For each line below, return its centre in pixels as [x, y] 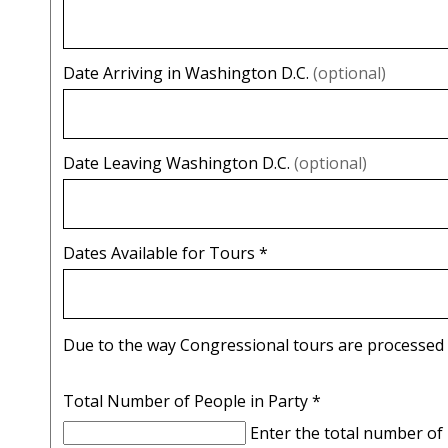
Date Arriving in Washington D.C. [188, 72]
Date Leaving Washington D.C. [178, 162]
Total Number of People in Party [187, 400]
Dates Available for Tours [161, 252]
